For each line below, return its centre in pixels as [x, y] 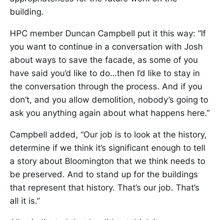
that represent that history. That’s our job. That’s [105, 188]
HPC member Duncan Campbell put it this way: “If [108, 33]
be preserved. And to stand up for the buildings [104, 174]
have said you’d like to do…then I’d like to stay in [105, 73]
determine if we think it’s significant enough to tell [108, 148]
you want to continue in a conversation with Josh [106, 47]
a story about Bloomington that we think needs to [108, 161]
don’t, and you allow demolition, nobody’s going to [109, 100]
